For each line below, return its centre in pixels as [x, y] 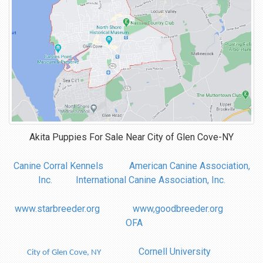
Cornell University [174, 252]
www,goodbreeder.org [178, 209]
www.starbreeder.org [57, 209]
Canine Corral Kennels [58, 166]
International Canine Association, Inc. [150, 180]
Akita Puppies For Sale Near [88, 137]
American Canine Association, [189, 166]
